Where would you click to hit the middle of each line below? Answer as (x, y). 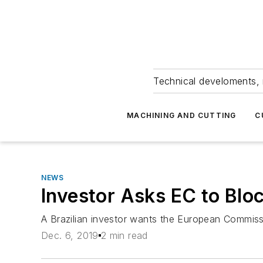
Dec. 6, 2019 (70, 236)
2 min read (124, 236)
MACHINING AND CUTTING (182, 115)
